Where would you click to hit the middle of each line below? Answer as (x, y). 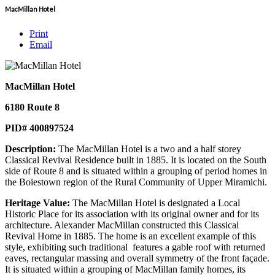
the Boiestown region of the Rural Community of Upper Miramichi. (136, 182)
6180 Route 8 (32, 107)
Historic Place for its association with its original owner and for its (132, 214)
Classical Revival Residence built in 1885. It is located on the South (136, 160)
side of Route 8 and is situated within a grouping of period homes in (136, 171)
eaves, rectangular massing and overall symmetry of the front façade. (137, 258)
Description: (32, 149)
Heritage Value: (39, 203)
